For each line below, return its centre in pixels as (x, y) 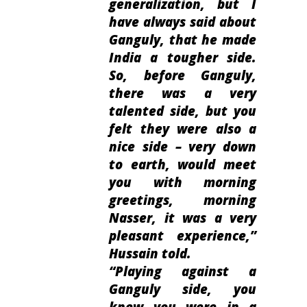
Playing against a (186, 271)
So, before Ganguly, (183, 75)
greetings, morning (183, 200)
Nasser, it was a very (183, 218)
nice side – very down (183, 147)
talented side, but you (183, 111)
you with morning (183, 182)
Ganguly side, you (183, 289)
